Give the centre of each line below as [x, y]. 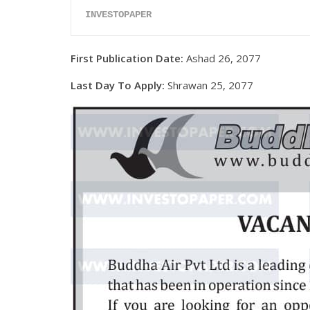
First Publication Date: [127, 58]
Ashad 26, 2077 [222, 58]
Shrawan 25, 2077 [209, 85]
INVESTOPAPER [118, 15]
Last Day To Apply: [118, 85]
